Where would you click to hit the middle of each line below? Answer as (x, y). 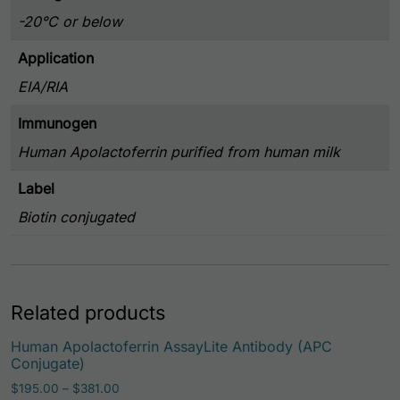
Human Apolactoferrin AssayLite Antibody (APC (171, 346)
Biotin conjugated (76, 217)
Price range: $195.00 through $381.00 (229, 387)
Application (56, 58)
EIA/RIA (43, 86)
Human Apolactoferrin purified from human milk (179, 151)
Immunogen (57, 123)
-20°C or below (70, 21)
